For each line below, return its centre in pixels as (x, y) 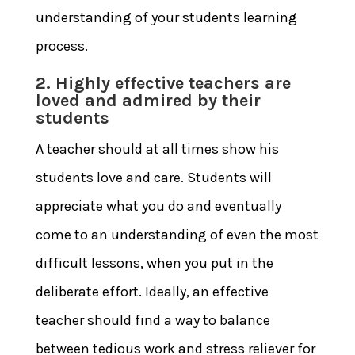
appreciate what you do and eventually (158, 206)
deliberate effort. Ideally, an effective (152, 291)
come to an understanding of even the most (177, 234)
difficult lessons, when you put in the (154, 263)
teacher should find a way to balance (153, 320)
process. (61, 46)
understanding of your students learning (166, 17)
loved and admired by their (148, 100)
